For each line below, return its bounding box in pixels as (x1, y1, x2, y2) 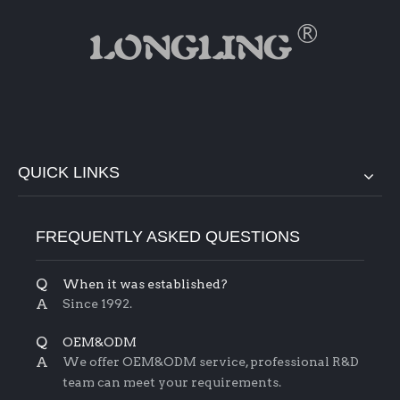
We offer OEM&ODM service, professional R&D (62, 354, 359, 369)
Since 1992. (62, 296, 132, 311)
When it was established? (62, 276, 228, 291)
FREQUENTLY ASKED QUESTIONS (36, 227, 300, 246)
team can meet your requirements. (62, 374, 281, 389)
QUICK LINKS (18, 162, 120, 181)
